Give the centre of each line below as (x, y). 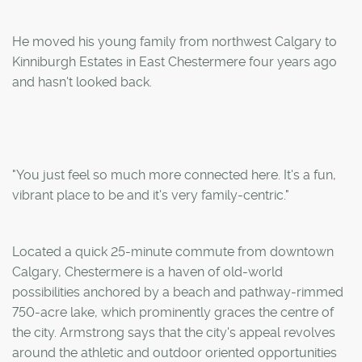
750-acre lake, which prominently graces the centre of (173, 312)
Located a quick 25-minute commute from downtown (173, 251)
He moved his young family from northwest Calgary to (175, 41)
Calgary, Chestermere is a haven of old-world (147, 271)
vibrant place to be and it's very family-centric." (151, 195)
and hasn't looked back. (82, 82)
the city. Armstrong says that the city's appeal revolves (174, 332)
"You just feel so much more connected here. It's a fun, (174, 175)
